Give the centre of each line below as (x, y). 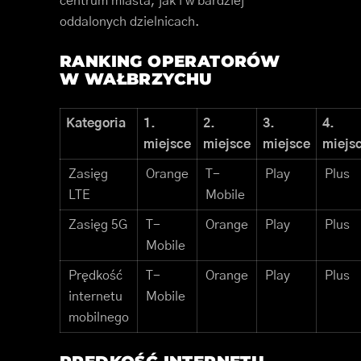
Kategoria (96, 124)
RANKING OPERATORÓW (170, 62)
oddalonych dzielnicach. (130, 22)
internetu (95, 297)
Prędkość (95, 276)
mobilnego (99, 318)
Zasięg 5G (98, 225)
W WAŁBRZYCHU (136, 79)
